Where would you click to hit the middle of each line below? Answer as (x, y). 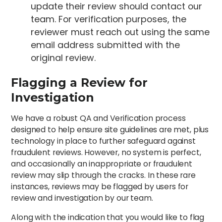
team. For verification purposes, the (109, 19)
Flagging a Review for (80, 82)
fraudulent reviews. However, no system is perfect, (106, 153)
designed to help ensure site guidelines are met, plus (110, 130)
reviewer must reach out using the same (120, 32)
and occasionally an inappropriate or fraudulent (102, 164)
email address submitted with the (106, 45)
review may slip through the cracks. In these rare (103, 175)
